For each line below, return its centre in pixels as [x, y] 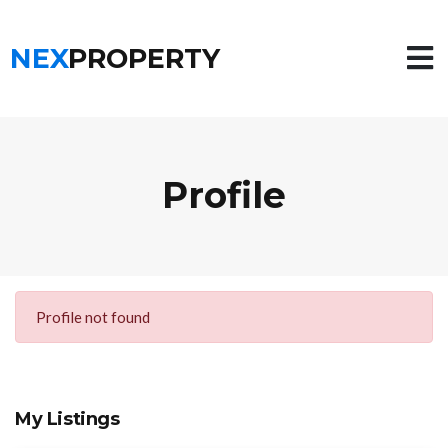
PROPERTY [144, 58]
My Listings [67, 419]
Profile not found [93, 317]
